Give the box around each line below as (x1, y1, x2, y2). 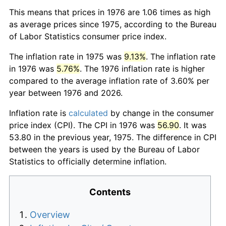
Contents (89, 186, 131, 197)
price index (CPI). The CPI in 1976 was (9, 120, 157, 130)
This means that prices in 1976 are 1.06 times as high (9, 7, 210, 17)
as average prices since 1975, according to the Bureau (9, 19, 216, 29)
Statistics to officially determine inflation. (9, 156, 166, 166)
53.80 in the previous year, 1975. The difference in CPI (9, 132, 216, 142)
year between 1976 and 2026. (9, 87, 123, 98)
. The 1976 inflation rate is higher (80, 63, 205, 74)
